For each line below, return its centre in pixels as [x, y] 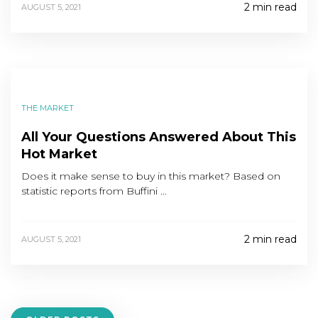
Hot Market [59, 154]
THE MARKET [48, 108]
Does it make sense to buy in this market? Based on [151, 176]
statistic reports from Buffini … [94, 191]
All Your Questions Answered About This [159, 137]
